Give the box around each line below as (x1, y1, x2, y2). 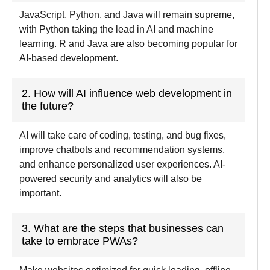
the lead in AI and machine (100, 24, 213, 34)
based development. (31, 52, 118, 63)
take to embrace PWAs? (22, 234, 138, 247)
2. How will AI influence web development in (22, 87, 232, 99)
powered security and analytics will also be (19, 173, 202, 184)
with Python (19, 24, 72, 34)
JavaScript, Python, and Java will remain (19, 9, 192, 20)
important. (19, 187, 61, 198)
